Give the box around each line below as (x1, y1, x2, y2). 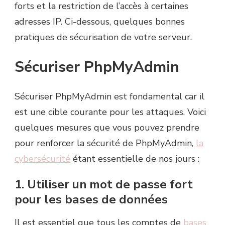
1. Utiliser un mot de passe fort (15, 176, 193, 192)
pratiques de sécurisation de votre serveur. (15, 31, 192, 44)
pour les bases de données (15, 191, 168, 207)
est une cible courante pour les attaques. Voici (15, 105, 206, 118)
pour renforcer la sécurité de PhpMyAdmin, (15, 137, 196, 149)
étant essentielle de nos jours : (70, 152, 199, 165)
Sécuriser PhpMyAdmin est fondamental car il (15, 90, 204, 102)
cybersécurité (15, 152, 70, 165)
